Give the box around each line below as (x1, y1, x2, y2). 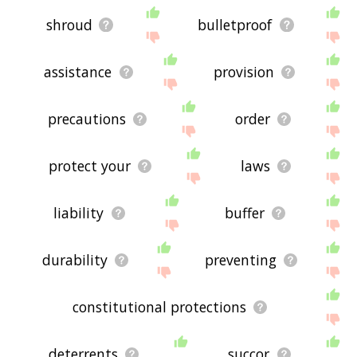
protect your (48, 156, 131, 176)
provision (213, 62, 274, 82)
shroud (45, 15, 92, 35)
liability (53, 203, 104, 223)
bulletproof (198, 15, 273, 35)
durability (41, 250, 108, 270)
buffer (224, 203, 265, 223)
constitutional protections (72, 297, 246, 317)
